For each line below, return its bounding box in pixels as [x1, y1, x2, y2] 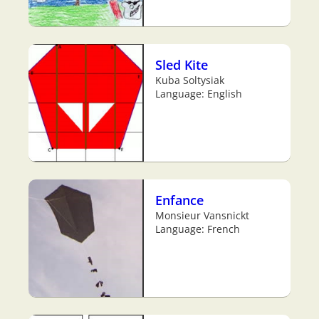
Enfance [155, 191, 204, 209]
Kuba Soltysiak [155, 73, 224, 88]
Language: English [155, 87, 242, 101]
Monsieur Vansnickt [155, 209, 249, 223]
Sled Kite [155, 56, 208, 74]
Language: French [155, 222, 240, 236]
